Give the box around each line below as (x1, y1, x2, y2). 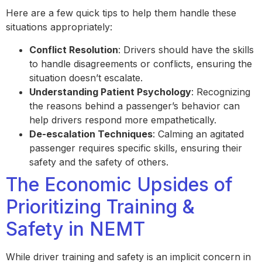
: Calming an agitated (153, 127, 244, 140)
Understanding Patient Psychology (29, 85, 191, 98)
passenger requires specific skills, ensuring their (29, 142, 242, 154)
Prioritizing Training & (6, 195, 195, 218)
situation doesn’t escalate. (29, 71, 146, 84)
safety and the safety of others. (29, 156, 171, 168)
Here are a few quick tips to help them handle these (6, 7, 236, 19)
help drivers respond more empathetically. (29, 113, 219, 126)
